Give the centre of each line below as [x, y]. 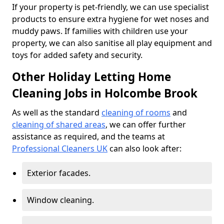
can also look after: [144, 148]
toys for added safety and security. [77, 55]
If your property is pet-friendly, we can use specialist [110, 7]
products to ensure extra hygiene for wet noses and [110, 19]
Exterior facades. [59, 173]
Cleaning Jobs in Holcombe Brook [105, 93]
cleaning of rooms [136, 112]
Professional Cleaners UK [60, 148]
